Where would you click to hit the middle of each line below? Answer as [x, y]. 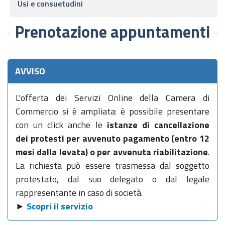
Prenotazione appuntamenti [113, 32]
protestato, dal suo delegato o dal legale [113, 179]
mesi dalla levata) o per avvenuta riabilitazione [112, 152]
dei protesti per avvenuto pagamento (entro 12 [113, 138]
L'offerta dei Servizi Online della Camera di [113, 98]
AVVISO [30, 71]
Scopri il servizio [60, 206]
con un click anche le [61, 125]
